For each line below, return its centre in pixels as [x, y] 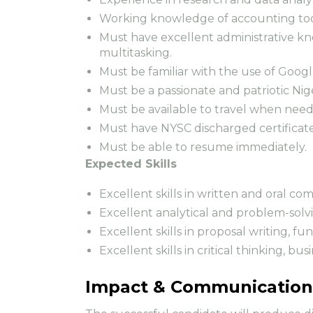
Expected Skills [131, 163]
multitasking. [136, 52]
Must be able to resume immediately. [203, 147]
